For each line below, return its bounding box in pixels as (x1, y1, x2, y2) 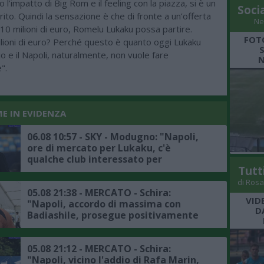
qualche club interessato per (27, 152, 162, 166)
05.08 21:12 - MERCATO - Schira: (27, 242, 171, 255)
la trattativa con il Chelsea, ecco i (27, 219, 186, 233)
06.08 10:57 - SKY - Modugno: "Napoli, (27, 130, 199, 143)
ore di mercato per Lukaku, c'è (27, 141, 171, 154)
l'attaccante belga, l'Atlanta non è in (27, 163, 202, 177)
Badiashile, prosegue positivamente (27, 208, 199, 222)
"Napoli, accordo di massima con (27, 197, 181, 210)
